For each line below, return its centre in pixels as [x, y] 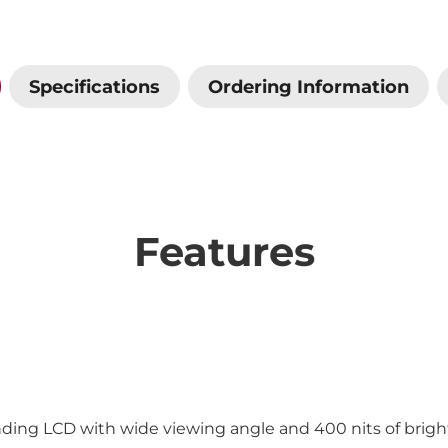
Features [224, 252]
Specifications [94, 86]
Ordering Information [308, 86]
